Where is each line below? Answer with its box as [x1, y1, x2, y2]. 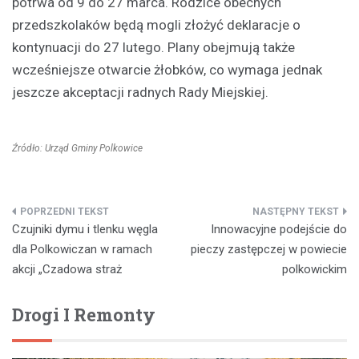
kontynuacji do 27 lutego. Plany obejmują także [12, 38, 295, 55]
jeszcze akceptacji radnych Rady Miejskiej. [12, 83, 268, 100]
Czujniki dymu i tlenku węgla [12, 221, 158, 236]
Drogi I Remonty [12, 302, 155, 326]
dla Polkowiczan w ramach [12, 241, 152, 256]
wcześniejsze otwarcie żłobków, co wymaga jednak [12, 61, 322, 78]
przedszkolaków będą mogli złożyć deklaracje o [12, 16, 301, 33]
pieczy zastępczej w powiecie [191, 241, 347, 256]
